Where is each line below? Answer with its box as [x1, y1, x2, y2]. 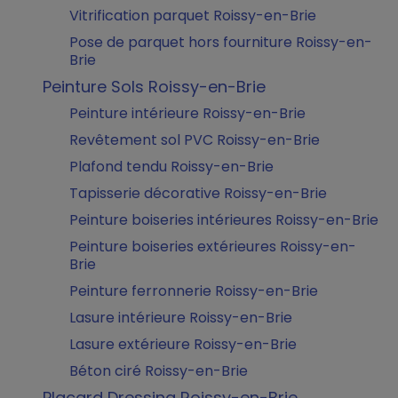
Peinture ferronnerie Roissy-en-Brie [69, 281, 318, 301]
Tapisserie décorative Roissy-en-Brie [69, 183, 327, 203]
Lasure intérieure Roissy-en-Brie [69, 307, 292, 328]
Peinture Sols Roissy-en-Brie [43, 76, 266, 98]
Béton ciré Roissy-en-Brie [69, 361, 248, 381]
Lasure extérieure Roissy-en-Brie [69, 334, 297, 354]
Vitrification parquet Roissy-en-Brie [69, 5, 316, 26]
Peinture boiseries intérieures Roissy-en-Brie [69, 210, 378, 230]
